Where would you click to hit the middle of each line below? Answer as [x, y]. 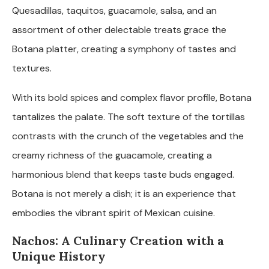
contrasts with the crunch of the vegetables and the [128, 136]
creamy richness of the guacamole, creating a [112, 155]
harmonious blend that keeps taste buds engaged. [123, 174]
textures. [32, 68]
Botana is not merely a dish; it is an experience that [124, 193]
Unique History [59, 256]
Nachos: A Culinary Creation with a [118, 240]
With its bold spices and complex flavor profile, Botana [132, 97]
